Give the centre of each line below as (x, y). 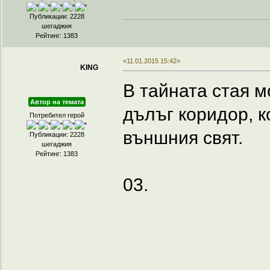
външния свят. (183, 137)
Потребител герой (57, 115)
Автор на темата (57, 102)
